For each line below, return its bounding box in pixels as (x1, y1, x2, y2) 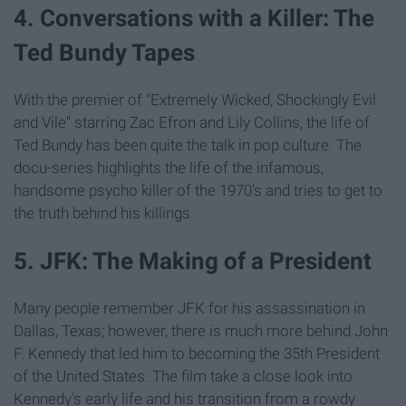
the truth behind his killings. (14, 203, 194, 222)
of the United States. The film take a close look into (14, 367, 353, 385)
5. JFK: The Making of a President (14, 246, 377, 275)
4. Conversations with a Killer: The (14, 4, 374, 32)
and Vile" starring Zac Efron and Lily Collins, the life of (14, 112, 370, 131)
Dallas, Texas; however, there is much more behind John (14, 322, 388, 340)
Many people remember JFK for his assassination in (14, 299, 365, 317)
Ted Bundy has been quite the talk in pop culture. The (14, 135, 362, 154)
